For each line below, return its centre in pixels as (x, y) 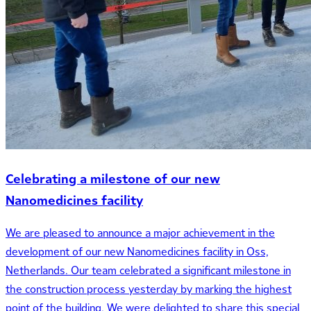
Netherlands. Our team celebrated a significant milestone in (148, 271)
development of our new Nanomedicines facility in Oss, (137, 252)
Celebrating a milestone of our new (113, 178)
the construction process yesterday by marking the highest (149, 289)
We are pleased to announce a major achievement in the (140, 233)
